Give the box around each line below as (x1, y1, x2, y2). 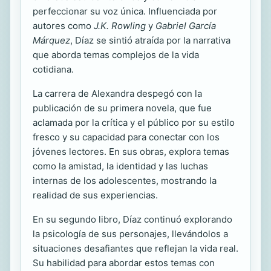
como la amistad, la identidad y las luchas (33, 160, 208, 172)
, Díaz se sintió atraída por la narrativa (70, 34, 230, 47)
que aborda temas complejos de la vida (33, 49, 199, 61)
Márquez (33, 34, 70, 47)
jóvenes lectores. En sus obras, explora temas (33, 146, 229, 158)
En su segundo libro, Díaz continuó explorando (33, 214, 232, 226)
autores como (33, 20, 94, 32)
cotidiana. (33, 64, 74, 76)
